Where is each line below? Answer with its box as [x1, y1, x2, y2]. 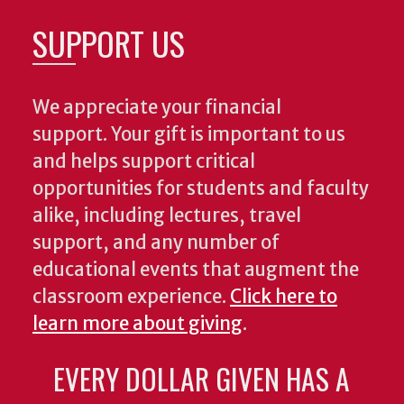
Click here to [230, 284, 337, 308]
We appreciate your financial [32, 95, 281, 119]
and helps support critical [32, 149, 255, 173]
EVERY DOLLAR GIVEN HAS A [53, 356, 351, 399]
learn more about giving [32, 311, 243, 335]
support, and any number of [32, 230, 280, 254]
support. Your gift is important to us [32, 122, 345, 146]
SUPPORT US [32, 18, 185, 67]
